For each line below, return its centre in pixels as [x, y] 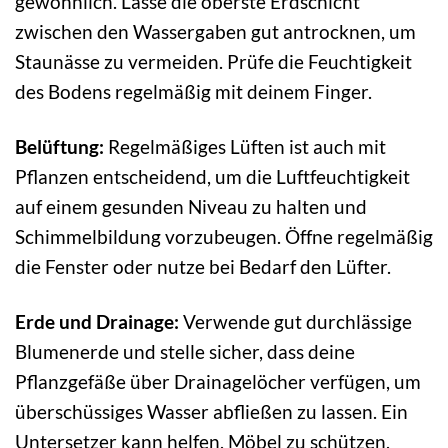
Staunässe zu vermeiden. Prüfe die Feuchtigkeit [213, 62]
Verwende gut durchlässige [295, 322]
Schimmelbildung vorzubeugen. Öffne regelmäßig [224, 237]
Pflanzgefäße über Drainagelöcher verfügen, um [218, 382]
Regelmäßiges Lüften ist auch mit [245, 147]
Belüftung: [59, 147]
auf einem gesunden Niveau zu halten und [191, 207]
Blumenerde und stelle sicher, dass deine [185, 352]
